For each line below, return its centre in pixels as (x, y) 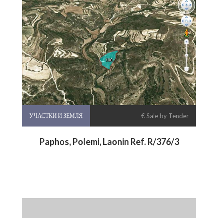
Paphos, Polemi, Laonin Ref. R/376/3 (109, 141)
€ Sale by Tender (165, 116)
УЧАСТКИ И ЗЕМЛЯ (56, 115)
